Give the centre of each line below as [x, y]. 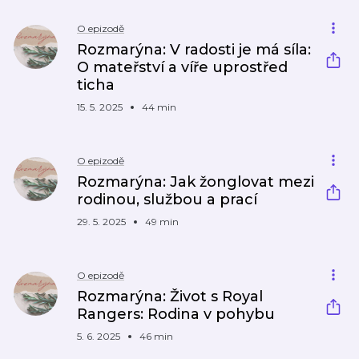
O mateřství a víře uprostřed [182, 67]
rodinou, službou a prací [167, 200]
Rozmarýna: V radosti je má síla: [194, 50]
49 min [162, 222]
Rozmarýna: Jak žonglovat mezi [196, 182]
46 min [156, 336]
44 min [159, 107]
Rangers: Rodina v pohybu [176, 314]
